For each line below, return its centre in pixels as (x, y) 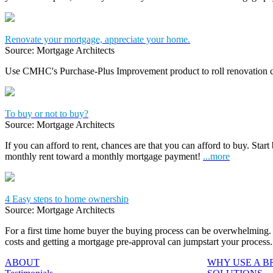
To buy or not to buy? (47, 113)
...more (216, 156)
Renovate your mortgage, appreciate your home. (97, 39)
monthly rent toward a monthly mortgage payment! (104, 156)
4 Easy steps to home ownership (67, 199)
